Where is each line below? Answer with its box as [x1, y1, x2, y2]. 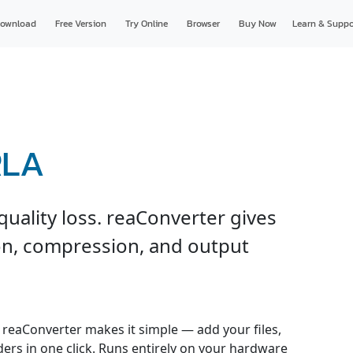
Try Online [124, 17, 168, 31]
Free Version [54, 17, 106, 31]
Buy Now [238, 17, 277, 31]
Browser [186, 17, 220, 31]
